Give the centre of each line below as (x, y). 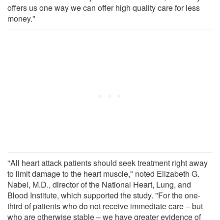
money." (21, 18)
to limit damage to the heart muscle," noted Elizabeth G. (103, 173)
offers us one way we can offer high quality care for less (104, 7)
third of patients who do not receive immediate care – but (105, 206)
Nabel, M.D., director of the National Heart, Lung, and (99, 184)
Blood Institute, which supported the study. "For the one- (104, 195)
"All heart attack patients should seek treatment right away (108, 163)
